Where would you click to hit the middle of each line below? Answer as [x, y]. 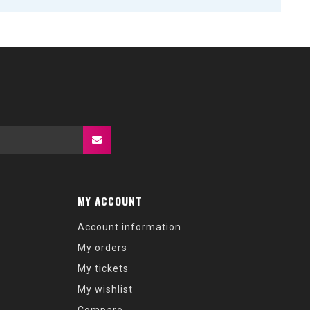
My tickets [103, 268]
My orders [102, 248]
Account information [129, 227]
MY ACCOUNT [110, 201]
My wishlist [105, 289]
